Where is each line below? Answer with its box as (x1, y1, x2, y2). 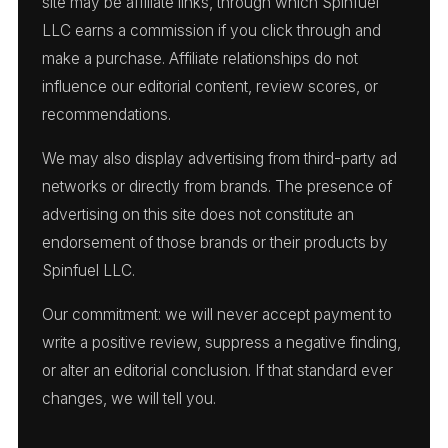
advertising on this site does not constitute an (42, 204, 354, 224)
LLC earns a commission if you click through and (42, 20, 381, 40)
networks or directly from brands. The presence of (42, 176, 392, 196)
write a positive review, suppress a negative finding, (42, 332, 401, 352)
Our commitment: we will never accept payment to (42, 304, 392, 324)
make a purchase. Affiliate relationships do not (42, 48, 358, 68)
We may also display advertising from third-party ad (42, 148, 397, 168)
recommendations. (42, 104, 171, 124)
